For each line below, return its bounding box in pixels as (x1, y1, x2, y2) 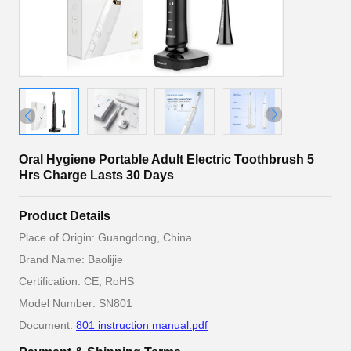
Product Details (19, 209, 110, 223)
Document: (19, 319, 76, 331)
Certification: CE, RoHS (19, 275, 134, 288)
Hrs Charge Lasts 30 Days (19, 168, 174, 182)
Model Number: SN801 (19, 297, 132, 309)
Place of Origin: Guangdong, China (19, 231, 192, 244)
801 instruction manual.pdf (76, 319, 208, 331)
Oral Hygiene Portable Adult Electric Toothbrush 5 (19, 153, 314, 166)
